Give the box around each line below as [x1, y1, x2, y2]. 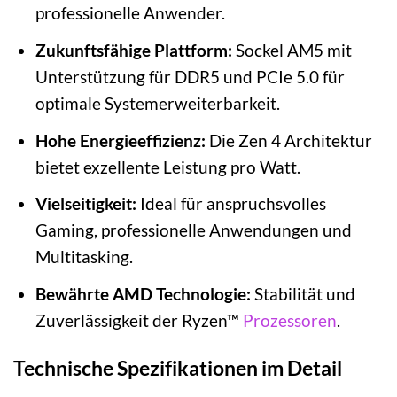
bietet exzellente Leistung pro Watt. [35, 156, 300, 177]
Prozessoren [242, 309, 337, 331]
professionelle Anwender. [35, 3, 225, 24]
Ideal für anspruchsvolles [136, 193, 326, 214]
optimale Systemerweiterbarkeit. [35, 92, 280, 113]
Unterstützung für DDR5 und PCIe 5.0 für [35, 66, 345, 87]
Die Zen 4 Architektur [205, 129, 372, 151]
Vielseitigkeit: [35, 193, 136, 214]
